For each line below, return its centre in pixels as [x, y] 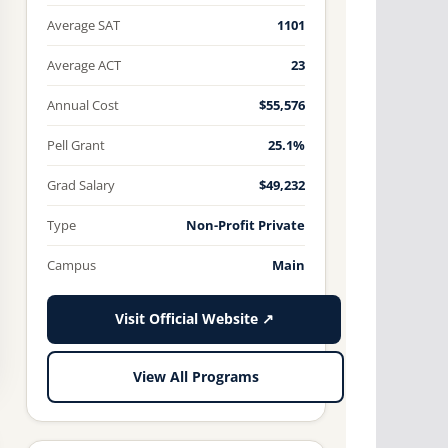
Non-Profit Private [245, 225]
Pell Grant [76, 145]
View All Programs [195, 376]
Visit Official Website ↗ [194, 319]
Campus [71, 265]
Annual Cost [83, 105]
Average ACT [84, 65]
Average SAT [83, 25]
